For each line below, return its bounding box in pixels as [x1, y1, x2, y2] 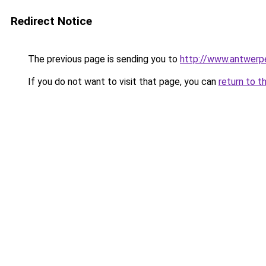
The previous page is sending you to [26, 53, 180, 65]
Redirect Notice [11, 14, 92, 28]
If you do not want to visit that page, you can [26, 76, 218, 87]
